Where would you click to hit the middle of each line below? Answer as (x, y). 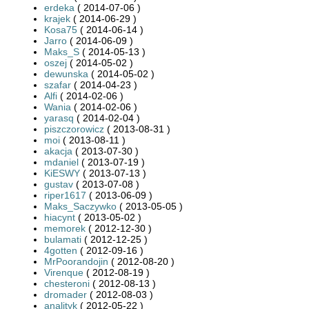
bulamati (63, 239)
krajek (57, 18)
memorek (65, 228)
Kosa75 (61, 29)
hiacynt (60, 217)
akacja (58, 151)
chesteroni (67, 283)
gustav (59, 184)
